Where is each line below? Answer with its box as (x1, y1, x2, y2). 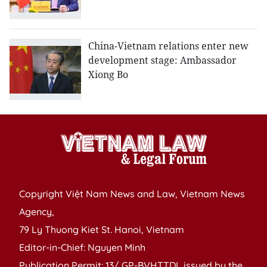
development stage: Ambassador (88, 54, 237, 67)
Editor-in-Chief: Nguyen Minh (19, 241, 145, 254)
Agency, (19, 206, 54, 218)
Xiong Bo (88, 68, 128, 82)
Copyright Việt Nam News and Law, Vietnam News (19, 188, 245, 200)
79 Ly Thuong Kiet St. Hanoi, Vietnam (19, 223, 184, 236)
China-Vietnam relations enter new (88, 39, 249, 53)
